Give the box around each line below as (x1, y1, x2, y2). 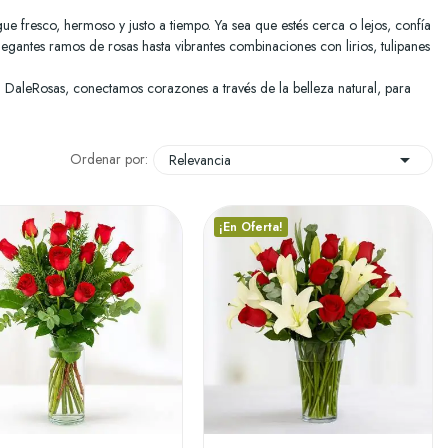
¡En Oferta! (218, 217, 283, 236)
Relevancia (169, 149, 231, 170)
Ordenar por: (70, 149, 148, 170)
